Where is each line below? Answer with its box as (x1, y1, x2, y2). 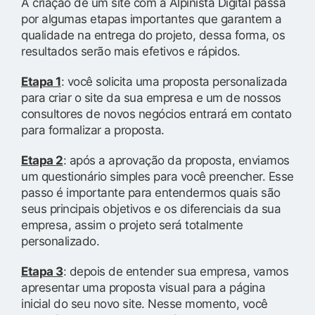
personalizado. (21, 233, 99, 248)
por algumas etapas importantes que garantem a (21, 11, 282, 26)
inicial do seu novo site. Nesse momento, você (21, 296, 268, 311)
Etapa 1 (21, 74, 61, 89)
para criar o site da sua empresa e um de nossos (21, 90, 281, 105)
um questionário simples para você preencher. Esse (21, 169, 294, 184)
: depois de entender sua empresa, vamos (63, 264, 288, 278)
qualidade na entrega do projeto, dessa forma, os (21, 27, 285, 42)
